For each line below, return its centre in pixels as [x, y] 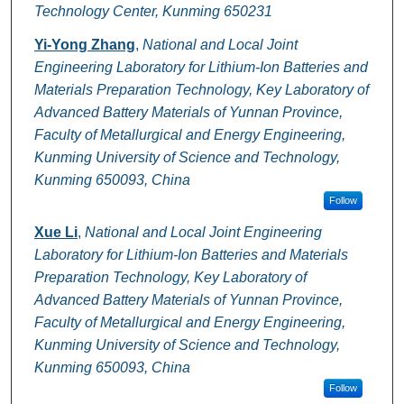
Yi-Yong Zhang [84, 45]
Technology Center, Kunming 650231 [153, 12]
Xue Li [55, 233]
